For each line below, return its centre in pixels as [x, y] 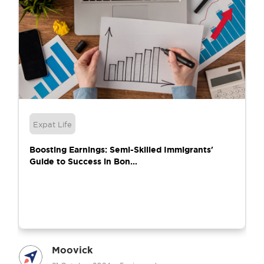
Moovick [72, 250]
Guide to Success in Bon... [83, 161]
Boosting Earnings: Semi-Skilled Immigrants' [121, 149]
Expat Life [52, 124]
